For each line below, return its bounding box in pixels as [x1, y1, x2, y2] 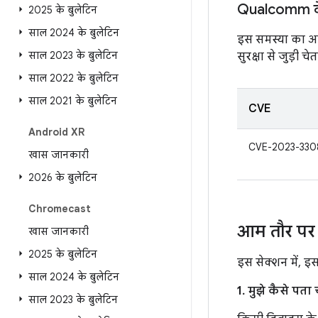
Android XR [28, 126, 84, 138]
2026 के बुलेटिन [28, 171, 97, 184]
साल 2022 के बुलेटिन [28, 72, 119, 84]
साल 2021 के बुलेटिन [28, 94, 117, 107]
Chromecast [28, 202, 91, 215]
